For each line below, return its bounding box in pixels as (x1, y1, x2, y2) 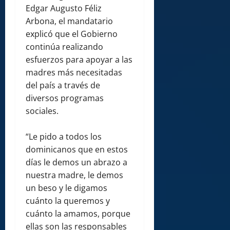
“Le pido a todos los (26, 131, 102, 143)
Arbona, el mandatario (26, 15, 113, 27)
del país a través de (26, 80, 100, 91)
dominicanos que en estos (26, 144, 128, 156)
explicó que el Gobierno (26, 28, 118, 40)
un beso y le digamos (26, 182, 107, 194)
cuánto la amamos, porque (26, 208, 130, 220)
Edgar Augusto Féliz (26, 3, 102, 14)
